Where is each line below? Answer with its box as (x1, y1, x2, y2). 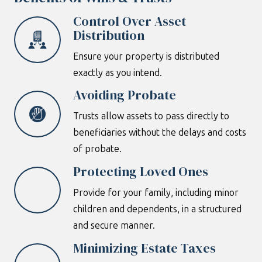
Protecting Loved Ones (73, 163, 209, 180)
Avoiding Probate (73, 86, 177, 104)
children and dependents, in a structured (73, 204, 242, 215)
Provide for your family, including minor (73, 187, 239, 198)
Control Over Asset (73, 12, 187, 30)
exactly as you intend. (73, 67, 163, 78)
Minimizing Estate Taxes (73, 239, 216, 257)
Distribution (73, 26, 145, 44)
